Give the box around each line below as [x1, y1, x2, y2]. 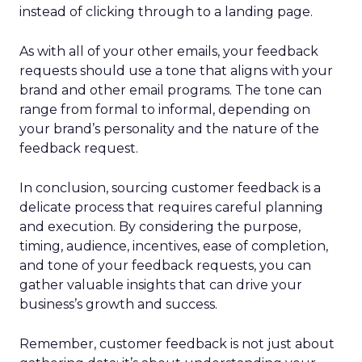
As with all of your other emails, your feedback [19, 44, 318, 60]
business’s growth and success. [19, 297, 217, 313]
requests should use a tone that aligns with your [19, 63, 333, 79]
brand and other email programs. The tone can [19, 82, 322, 99]
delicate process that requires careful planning [19, 200, 323, 216]
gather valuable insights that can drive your [19, 277, 302, 293]
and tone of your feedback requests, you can [19, 258, 311, 274]
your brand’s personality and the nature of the [19, 121, 319, 137]
